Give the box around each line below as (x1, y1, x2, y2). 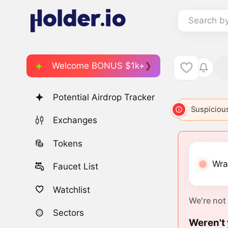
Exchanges (53, 115, 98, 126)
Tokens (53, 138, 83, 149)
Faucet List (53, 161, 99, 172)
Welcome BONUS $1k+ (52, 60, 145, 71)
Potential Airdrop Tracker (53, 92, 155, 103)
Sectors (53, 207, 84, 218)
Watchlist (53, 184, 91, 195)
